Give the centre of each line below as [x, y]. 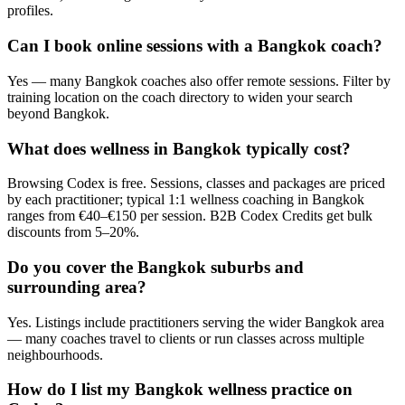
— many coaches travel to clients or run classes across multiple [186, 338]
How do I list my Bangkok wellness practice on [180, 390]
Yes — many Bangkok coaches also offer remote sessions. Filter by [199, 80]
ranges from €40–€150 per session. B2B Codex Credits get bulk [190, 216]
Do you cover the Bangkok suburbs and [155, 267]
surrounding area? [77, 287]
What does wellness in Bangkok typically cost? [179, 148]
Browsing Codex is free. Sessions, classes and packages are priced [196, 184]
